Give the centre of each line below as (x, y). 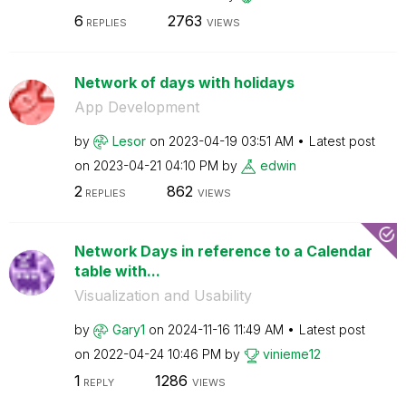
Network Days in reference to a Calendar (223, 251)
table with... (117, 271)
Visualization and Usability (163, 295)
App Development (136, 106)
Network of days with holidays (184, 82)
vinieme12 (291, 354)
